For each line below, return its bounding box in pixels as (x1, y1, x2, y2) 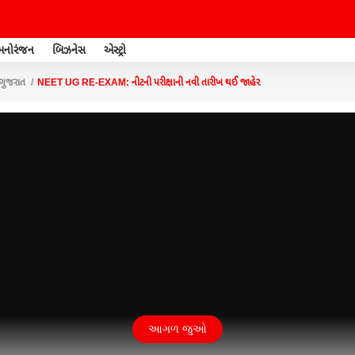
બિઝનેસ (52, 43, 86, 56)
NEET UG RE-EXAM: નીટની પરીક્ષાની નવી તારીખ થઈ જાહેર (37, 77, 260, 88)
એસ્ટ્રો (104, 43, 126, 56)
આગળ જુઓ (148, 323, 207, 335)
